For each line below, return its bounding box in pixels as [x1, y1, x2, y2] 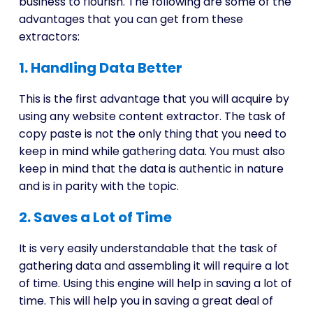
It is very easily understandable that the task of [18, 240, 277, 256]
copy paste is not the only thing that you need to [18, 126, 286, 142]
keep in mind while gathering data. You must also [18, 143, 285, 159]
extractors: [18, 29, 80, 45]
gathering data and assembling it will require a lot [18, 258, 289, 274]
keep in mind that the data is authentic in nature [18, 161, 284, 177]
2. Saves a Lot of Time [18, 208, 172, 227]
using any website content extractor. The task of [18, 108, 286, 124]
